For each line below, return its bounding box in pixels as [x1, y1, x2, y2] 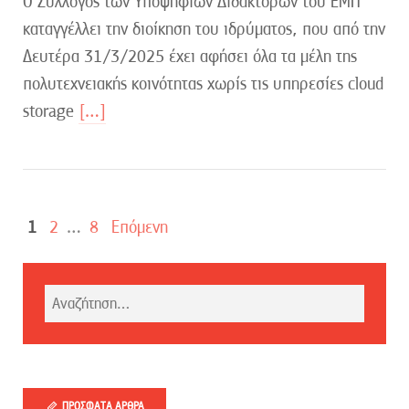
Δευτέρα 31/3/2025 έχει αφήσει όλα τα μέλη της [23, 45, 357, 67]
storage [23, 100, 79, 121]
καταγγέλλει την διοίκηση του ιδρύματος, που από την [23, 17, 385, 39]
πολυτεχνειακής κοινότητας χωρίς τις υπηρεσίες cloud [23, 72, 383, 94]
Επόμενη [111, 215, 168, 237]
